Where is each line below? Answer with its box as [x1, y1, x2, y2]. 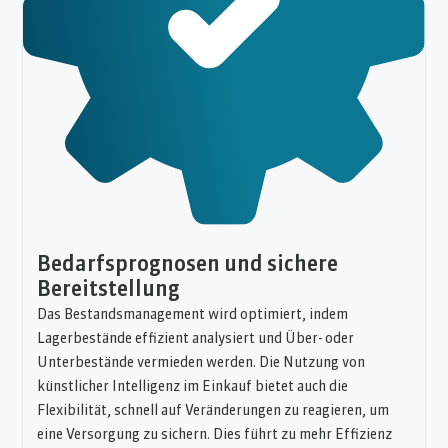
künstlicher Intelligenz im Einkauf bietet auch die [37, 380, 349, 395]
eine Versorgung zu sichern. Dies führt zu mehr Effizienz [37, 428, 393, 443]
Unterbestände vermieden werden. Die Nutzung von [37, 356, 366, 371]
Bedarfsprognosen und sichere [37, 255, 339, 277]
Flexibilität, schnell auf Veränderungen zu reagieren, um [37, 404, 390, 419]
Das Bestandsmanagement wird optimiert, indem [37, 308, 349, 323]
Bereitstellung [37, 280, 181, 302]
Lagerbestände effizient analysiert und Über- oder [37, 332, 355, 347]
